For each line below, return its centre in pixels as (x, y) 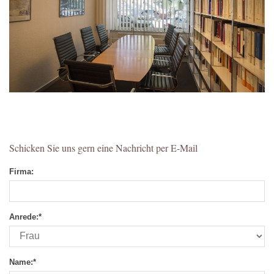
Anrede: (24, 217)
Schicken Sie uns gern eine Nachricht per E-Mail (103, 147)
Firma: (21, 171)
